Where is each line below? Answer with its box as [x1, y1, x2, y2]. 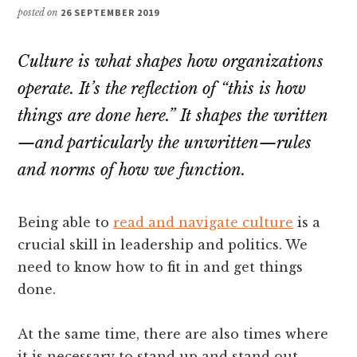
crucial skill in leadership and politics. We [18, 236, 308, 253]
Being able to [18, 214, 114, 230]
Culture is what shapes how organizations [18, 51, 324, 71]
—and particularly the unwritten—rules [18, 132, 312, 152]
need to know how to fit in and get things [18, 258, 304, 275]
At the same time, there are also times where [18, 325, 329, 342]
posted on [18, 6, 61, 18]
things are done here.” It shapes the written [18, 105, 329, 125]
